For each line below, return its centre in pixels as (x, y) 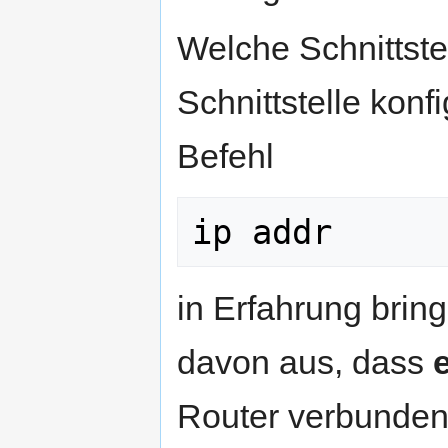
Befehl (225, 156)
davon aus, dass (305, 362)
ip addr (262, 232)
